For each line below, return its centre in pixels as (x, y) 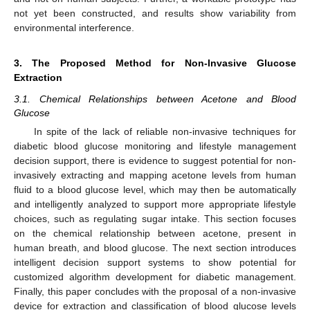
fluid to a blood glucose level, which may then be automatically (155, 189)
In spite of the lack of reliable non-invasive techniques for (165, 131)
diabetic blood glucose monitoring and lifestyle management (155, 146)
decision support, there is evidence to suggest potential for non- (155, 160)
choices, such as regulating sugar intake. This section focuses (155, 218)
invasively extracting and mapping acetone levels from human (155, 175)
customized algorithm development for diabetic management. (155, 276)
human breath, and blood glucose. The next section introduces (155, 247)
